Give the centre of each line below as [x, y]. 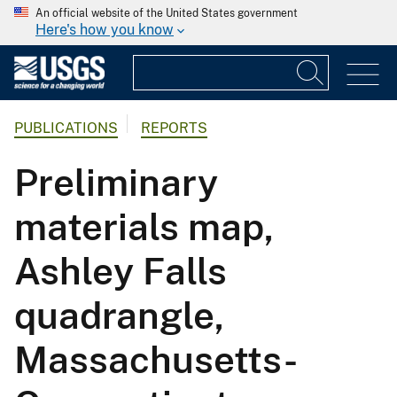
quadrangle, [119, 315]
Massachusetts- [156, 360]
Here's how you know [105, 30]
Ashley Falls [121, 271]
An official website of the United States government [167, 13]
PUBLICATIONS [66, 128]
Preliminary [116, 183]
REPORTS [174, 128]
